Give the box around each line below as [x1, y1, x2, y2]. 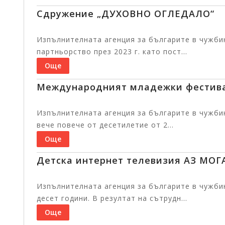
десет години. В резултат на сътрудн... [37, 193, 187, 203]
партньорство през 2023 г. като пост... [37, 47, 187, 56]
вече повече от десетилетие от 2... [37, 120, 174, 130]
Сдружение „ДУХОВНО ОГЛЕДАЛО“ [37, 8, 214, 20]
